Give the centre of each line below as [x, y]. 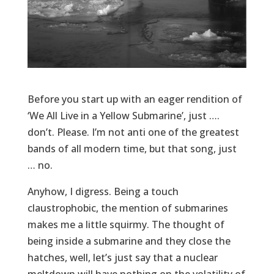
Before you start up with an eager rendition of [135, 99]
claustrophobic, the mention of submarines [128, 208]
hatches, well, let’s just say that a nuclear [122, 258]
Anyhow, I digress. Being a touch [103, 192]
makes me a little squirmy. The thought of [126, 225]
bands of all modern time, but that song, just [132, 149]
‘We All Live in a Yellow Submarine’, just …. [123, 116]
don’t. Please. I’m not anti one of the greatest [133, 132]
